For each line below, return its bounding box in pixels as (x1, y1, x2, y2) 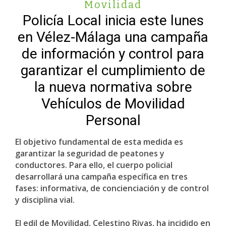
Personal (85, 112, 141, 129)
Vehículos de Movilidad (41, 95, 185, 112)
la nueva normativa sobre (34, 79, 192, 95)
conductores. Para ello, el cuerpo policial (15, 159, 173, 171)
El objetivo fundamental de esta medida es (15, 136, 183, 147)
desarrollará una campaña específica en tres (15, 171, 188, 182)
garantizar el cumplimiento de (21, 62, 205, 79)
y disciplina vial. (15, 194, 75, 205)
